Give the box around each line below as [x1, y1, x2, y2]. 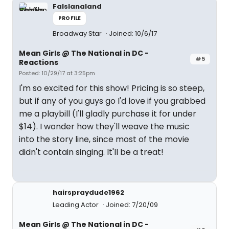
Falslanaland [53, 2, 102, 11]
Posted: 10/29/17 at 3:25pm [19, 69, 95, 77]
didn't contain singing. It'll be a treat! [19, 146, 164, 158]
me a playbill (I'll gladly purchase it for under [19, 108, 196, 120]
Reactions [19, 57, 58, 67]
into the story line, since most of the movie [19, 133, 189, 145]
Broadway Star [53, 29, 103, 38]
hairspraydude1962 [53, 188, 124, 197]
